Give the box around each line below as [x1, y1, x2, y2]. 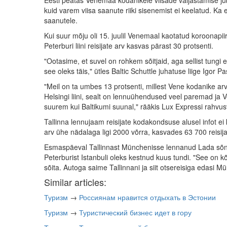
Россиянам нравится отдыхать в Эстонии [79, 192, 216, 202]
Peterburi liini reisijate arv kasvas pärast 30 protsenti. [44, 40, 213, 51]
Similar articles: [44, 175, 106, 188]
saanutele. [44, 15, 78, 25]
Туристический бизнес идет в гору [79, 207, 192, 217]
